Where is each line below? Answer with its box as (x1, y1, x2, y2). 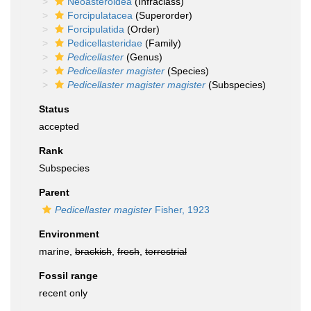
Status (39, 103, 69, 115)
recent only (39, 287, 87, 299)
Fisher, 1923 (152, 204, 210, 215)
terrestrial (145, 246, 187, 257)
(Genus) (124, 51, 162, 62)
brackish (75, 246, 112, 257)
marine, (39, 246, 75, 257)
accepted (39, 121, 79, 132)
